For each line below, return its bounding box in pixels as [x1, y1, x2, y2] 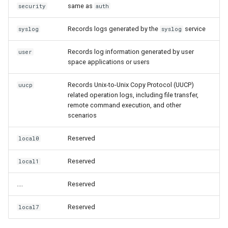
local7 [18, 204, 40, 211]
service [183, 25, 206, 33]
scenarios [68, 111, 97, 119]
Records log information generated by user [68, 48, 194, 55]
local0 [18, 135, 40, 142]
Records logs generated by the [68, 25, 160, 33]
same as [68, 2, 94, 10]
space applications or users [68, 58, 150, 66]
